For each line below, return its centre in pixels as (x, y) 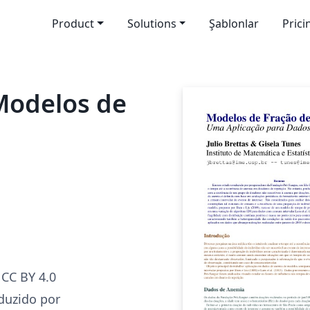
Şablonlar (234, 24)
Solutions (152, 24)
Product (73, 24)
